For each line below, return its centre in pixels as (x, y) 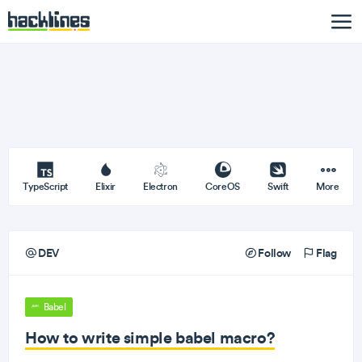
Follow (273, 253)
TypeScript (45, 186)
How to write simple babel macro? (150, 337)
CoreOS (223, 186)
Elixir (105, 186)
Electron (160, 186)
